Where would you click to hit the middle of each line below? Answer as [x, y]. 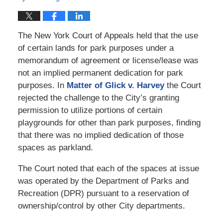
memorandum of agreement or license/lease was [108, 60]
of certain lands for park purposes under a [96, 48]
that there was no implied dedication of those [101, 135]
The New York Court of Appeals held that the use [108, 35]
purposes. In [42, 85]
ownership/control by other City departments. [101, 206]
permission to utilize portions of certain [90, 110]
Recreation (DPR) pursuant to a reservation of [103, 193]
